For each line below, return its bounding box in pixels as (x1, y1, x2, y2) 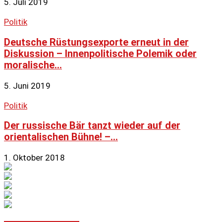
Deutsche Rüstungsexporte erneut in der (4, 36, 189, 48)
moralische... (4, 59, 62, 71)
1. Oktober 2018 (4, 153, 65, 163)
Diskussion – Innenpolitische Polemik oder (4, 48, 197, 59)
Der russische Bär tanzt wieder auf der (4, 120, 180, 132)
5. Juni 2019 (4, 80, 51, 91)
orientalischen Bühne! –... (4, 131, 118, 143)
